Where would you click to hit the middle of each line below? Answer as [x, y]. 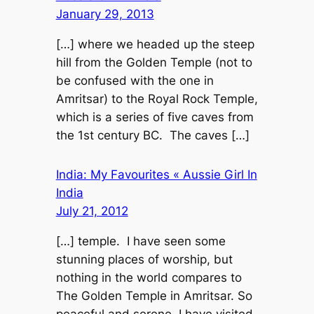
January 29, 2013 [105, 14]
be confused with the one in [135, 80]
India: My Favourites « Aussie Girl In [156, 175]
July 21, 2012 [92, 211]
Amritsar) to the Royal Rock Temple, [157, 98]
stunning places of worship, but [144, 259]
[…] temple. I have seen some [141, 241]
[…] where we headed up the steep [155, 44]
